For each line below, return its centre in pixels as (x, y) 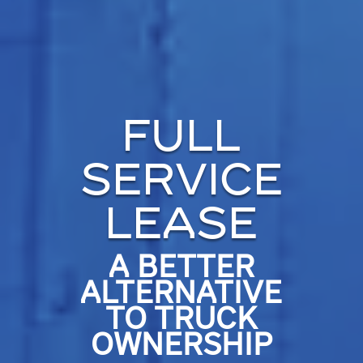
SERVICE (181, 182)
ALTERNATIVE (181, 295)
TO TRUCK (181, 320)
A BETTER (181, 269)
